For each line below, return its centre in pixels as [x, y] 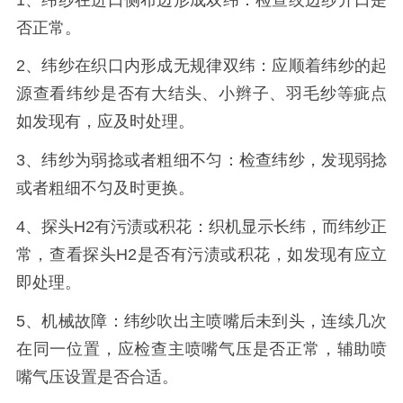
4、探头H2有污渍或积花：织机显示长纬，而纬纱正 [201, 226]
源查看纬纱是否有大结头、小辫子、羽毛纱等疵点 [201, 94]
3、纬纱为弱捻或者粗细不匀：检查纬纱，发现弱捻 [201, 161]
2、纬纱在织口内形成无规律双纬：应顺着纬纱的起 [201, 66]
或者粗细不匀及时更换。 [105, 188]
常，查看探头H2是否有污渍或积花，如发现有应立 [201, 254]
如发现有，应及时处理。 [105, 122]
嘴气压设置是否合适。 [97, 376]
